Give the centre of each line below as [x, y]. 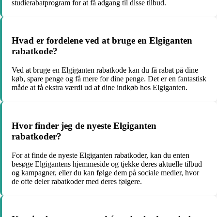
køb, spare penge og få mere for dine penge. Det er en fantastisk [109, 79]
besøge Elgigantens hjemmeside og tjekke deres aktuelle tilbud [107, 164]
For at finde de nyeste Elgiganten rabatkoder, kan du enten [101, 155]
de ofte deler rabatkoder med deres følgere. [77, 181]
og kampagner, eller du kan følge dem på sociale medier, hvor [105, 172]
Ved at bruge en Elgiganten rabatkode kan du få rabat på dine [105, 70]
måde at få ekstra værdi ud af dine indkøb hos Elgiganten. [100, 88]
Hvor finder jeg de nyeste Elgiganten [84, 125]
